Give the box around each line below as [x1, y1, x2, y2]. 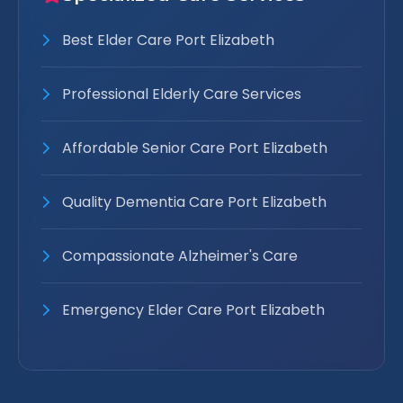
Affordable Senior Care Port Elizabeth [58, 138, 327, 158]
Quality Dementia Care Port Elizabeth [58, 192, 327, 212]
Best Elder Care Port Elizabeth [58, 30, 274, 50]
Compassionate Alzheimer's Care [58, 246, 298, 266]
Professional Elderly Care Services [58, 84, 301, 104]
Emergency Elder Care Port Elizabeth [58, 300, 325, 320]
